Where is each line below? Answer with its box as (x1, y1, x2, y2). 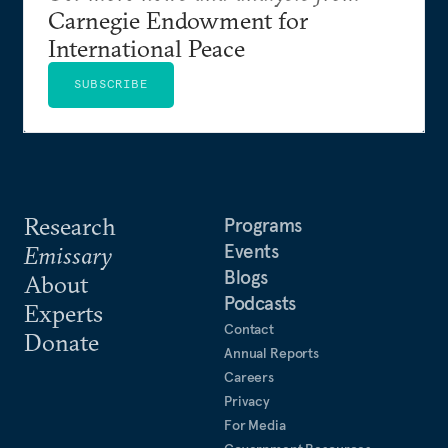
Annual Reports (224, 344, 320, 362)
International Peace (48, 33, 245, 63)
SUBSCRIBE (74, 76, 148, 91)
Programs (224, 213, 302, 237)
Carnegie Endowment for (48, 5, 308, 35)
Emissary (24, 240, 112, 270)
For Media (224, 416, 286, 434)
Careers (224, 368, 275, 386)
